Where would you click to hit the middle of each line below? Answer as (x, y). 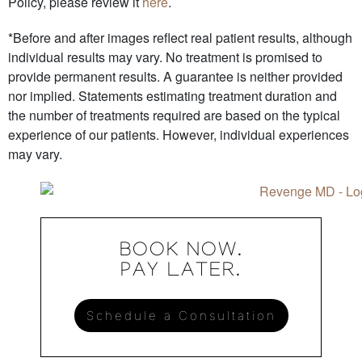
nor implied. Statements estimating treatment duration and (173, 96)
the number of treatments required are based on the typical (174, 116)
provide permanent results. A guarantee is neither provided (175, 77)
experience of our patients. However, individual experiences (179, 135)
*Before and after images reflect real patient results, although (180, 38)
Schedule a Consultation (181, 316)
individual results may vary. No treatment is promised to (165, 57)
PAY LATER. (181, 273)
